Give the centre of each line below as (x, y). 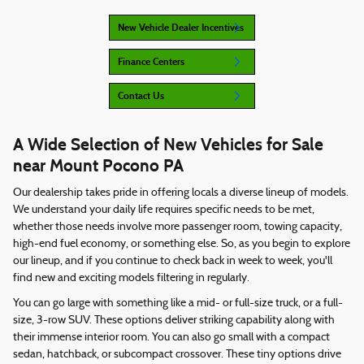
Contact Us (141, 95)
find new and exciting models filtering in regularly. (131, 279)
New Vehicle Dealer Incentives (181, 27)
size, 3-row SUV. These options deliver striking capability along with (174, 321)
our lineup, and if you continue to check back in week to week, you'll (173, 262)
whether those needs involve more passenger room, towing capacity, (178, 227)
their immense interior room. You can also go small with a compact (171, 338)
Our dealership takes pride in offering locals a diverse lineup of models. (181, 193)
